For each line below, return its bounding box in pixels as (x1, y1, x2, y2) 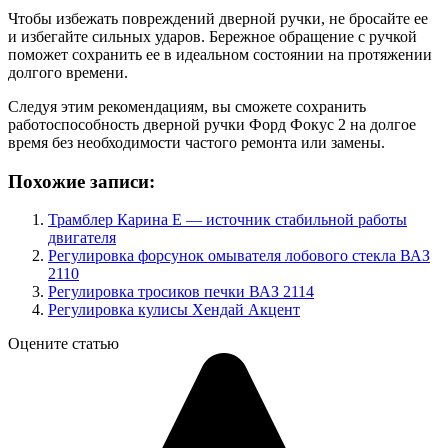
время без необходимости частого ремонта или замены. (8, 134, 385, 151)
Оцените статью (8, 335, 119, 353)
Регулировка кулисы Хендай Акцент (48, 301, 300, 319)
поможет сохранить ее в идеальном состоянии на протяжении (8, 46, 432, 63)
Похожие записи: (8, 170, 155, 192)
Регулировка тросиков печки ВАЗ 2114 (48, 283, 314, 301)
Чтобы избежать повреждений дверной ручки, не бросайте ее (8, 10, 428, 27)
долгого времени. (8, 64, 128, 81)
